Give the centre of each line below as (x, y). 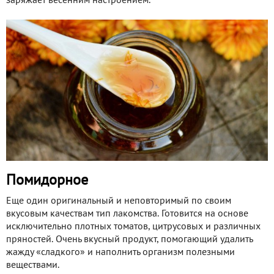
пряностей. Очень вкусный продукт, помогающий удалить (129, 240)
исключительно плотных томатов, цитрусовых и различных (133, 227)
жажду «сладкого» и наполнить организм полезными (120, 253)
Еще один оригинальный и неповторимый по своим (119, 202)
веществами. (33, 266)
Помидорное (47, 181)
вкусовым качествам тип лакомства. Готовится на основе (127, 214)
